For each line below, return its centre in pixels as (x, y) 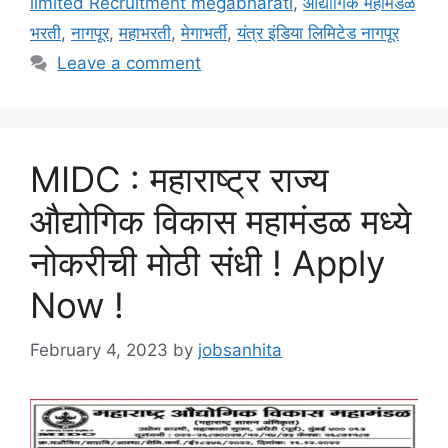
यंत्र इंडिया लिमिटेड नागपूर (318, 33)
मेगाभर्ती (204, 33)
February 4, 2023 (99, 349)
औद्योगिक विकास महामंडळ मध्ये (220, 221)
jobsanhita (240, 349)
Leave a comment (129, 63)
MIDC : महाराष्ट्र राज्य (179, 179)
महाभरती (145, 33)
